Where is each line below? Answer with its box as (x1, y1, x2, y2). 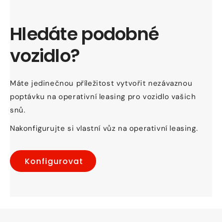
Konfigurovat (25, 155, 83, 167)
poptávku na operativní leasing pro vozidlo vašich (10, 92, 196, 102)
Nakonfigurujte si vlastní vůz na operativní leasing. (10, 123, 198, 134)
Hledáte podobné (10, 21, 159, 47)
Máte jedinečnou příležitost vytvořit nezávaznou (10, 78, 193, 89)
